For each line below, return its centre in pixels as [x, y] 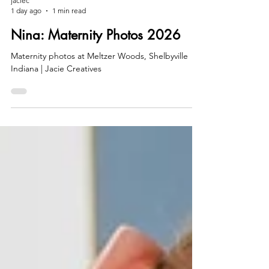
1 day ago [26, 40]
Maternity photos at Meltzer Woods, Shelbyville [99, 85]
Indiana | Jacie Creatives [56, 98]
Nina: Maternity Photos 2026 [96, 64]
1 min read [69, 40]
